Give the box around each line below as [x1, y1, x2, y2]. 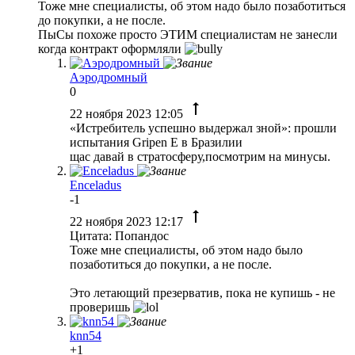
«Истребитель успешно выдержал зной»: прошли [70, 120, 337, 135]
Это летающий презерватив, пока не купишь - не [70, 285, 335, 300]
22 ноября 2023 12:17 [70, 214, 186, 228]
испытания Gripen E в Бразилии [70, 135, 242, 149]
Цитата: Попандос [70, 228, 169, 242]
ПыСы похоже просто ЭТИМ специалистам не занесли [38, 27, 338, 41]
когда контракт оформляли [38, 41, 185, 55]
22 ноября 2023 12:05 [70, 106, 186, 120]
